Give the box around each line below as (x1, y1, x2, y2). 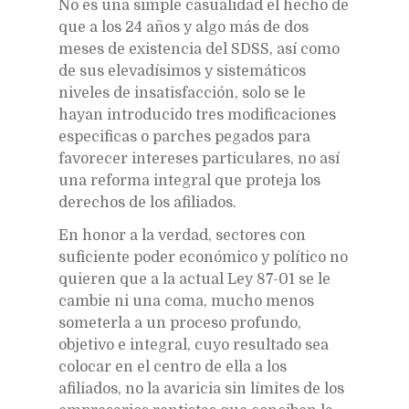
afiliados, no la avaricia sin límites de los (58, 380, 344, 397)
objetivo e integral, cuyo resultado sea (58, 336, 329, 353)
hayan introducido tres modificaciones (58, 106, 336, 123)
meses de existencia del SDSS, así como (58, 40, 340, 58)
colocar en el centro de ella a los (58, 358, 287, 375)
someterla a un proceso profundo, (58, 314, 301, 331)
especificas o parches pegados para (58, 128, 310, 145)
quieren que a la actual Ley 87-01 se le (58, 270, 330, 288)
